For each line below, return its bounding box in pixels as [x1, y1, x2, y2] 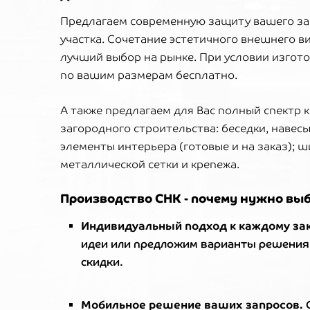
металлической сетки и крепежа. [60, 158, 239, 171]
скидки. [81, 255, 123, 268]
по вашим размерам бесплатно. [60, 69, 237, 82]
